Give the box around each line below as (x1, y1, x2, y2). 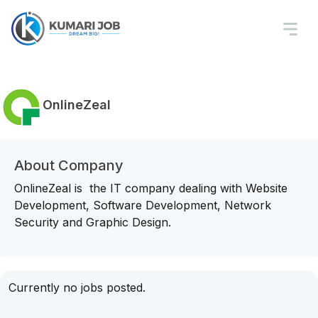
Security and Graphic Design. (14, 215, 171, 229)
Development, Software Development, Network (14, 198, 271, 212)
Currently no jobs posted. (9, 280, 146, 295)
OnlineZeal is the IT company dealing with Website (14, 181, 287, 195)
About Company (14, 157, 124, 174)
